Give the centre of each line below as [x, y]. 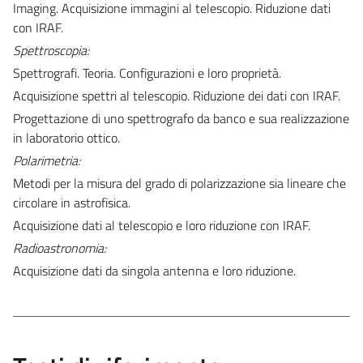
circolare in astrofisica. [72, 202]
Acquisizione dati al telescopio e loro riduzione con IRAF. [162, 225]
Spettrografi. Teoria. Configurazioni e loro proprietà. [147, 73]
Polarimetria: [47, 160]
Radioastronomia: [60, 248]
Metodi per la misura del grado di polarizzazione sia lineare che [179, 183]
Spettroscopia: [51, 50]
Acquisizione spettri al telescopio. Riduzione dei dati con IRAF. [177, 95]
